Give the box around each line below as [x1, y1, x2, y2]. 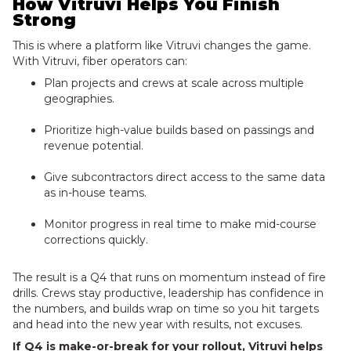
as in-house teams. [44, 186, 147, 200]
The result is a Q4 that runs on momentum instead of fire [13, 270, 326, 284]
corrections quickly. [44, 233, 148, 247]
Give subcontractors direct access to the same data [44, 170, 325, 184]
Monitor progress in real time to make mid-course [44, 217, 317, 231]
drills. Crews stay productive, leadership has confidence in [13, 286, 324, 300]
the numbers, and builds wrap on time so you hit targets [13, 302, 319, 316]
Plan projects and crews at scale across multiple [44, 76, 304, 90]
